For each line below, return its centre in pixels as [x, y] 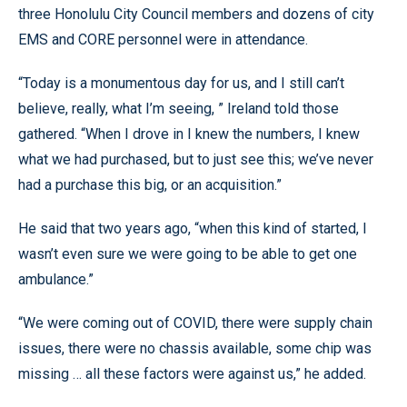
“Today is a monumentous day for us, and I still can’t [181, 83]
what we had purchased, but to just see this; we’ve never [196, 159]
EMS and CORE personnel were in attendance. [163, 39]
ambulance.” [56, 279]
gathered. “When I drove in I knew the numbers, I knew [189, 134]
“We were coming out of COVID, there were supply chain [195, 323]
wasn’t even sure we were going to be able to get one [188, 253]
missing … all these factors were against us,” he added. [192, 373]
